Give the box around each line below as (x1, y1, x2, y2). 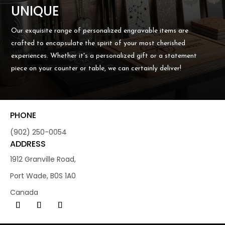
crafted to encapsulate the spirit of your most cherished (11, 39, 186, 47)
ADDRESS (10, 138, 46, 150)
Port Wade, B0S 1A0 (10, 170, 76, 181)
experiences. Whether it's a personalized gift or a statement (11, 52, 197, 60)
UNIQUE (11, 2, 60, 20)
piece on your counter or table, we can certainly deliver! (11, 64, 182, 72)
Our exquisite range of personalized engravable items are (11, 27, 189, 35)
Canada (10, 187, 38, 197)
